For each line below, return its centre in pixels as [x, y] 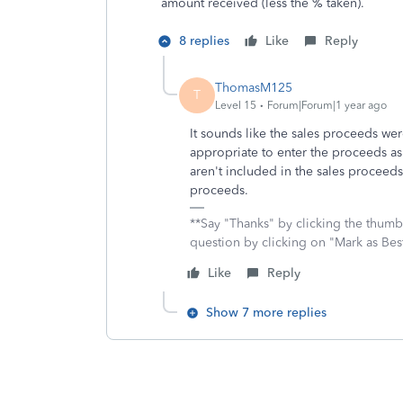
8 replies [204, 41]
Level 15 [236, 105]
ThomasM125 [254, 87]
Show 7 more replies [266, 313]
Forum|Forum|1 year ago [327, 105]
